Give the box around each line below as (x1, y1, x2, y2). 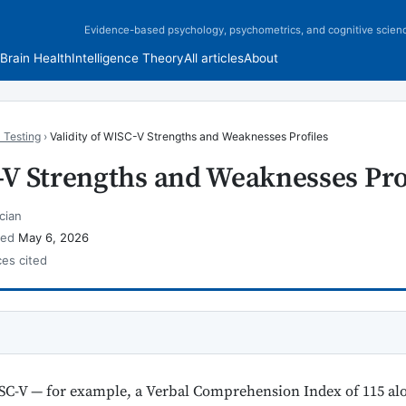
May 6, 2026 (17, 230, 89, 246)
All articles (183, 50, 244, 65)
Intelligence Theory (71, 50, 184, 65)
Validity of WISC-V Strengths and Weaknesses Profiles (49, 129, 328, 143)
